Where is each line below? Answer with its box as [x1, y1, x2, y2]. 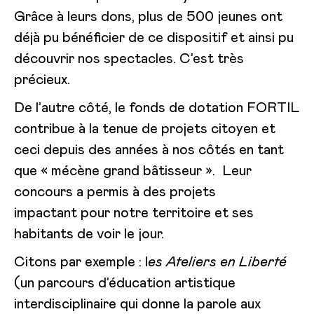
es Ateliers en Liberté [148, 254, 287, 269]
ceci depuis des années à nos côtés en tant [14, 142, 284, 157]
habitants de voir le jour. [14, 226, 164, 241]
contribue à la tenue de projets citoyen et [14, 121, 275, 136]
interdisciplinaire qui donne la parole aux [14, 296, 261, 311]
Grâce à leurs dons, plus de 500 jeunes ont [14, 9, 282, 24]
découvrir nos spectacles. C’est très [14, 51, 244, 66]
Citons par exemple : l [14, 254, 148, 269]
